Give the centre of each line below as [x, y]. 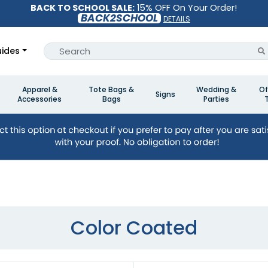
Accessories [39, 99]
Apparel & [39, 89]
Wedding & [216, 89]
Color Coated [134, 228]
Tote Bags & [111, 89]
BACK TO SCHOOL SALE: [83, 8]
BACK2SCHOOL [119, 18]
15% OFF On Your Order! [186, 8]
